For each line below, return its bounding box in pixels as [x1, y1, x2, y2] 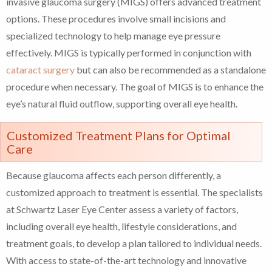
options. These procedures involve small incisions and [6, 13, 226, 25]
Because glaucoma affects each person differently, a [6, 169, 221, 182]
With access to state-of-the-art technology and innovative [6, 254, 246, 267]
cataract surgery [6, 64, 75, 76]
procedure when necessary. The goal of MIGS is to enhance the [6, 81, 263, 93]
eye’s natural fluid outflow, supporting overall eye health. [6, 98, 237, 110]
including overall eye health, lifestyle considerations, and [6, 220, 237, 233]
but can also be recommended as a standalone [75, 64, 266, 76]
